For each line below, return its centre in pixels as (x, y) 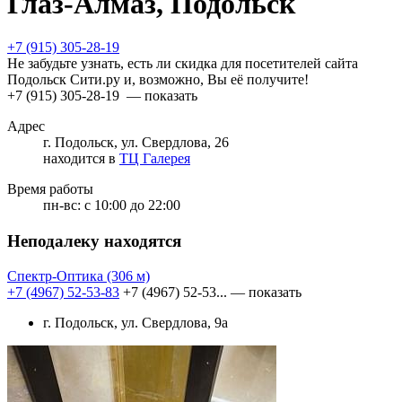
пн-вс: (62, 205)
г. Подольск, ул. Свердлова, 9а (135, 322)
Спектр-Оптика (57, 275)
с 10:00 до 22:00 (132, 205)
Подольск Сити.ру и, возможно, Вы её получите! (158, 80)
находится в (81, 159)
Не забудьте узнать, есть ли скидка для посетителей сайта (183, 64)
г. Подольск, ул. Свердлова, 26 (136, 143)
